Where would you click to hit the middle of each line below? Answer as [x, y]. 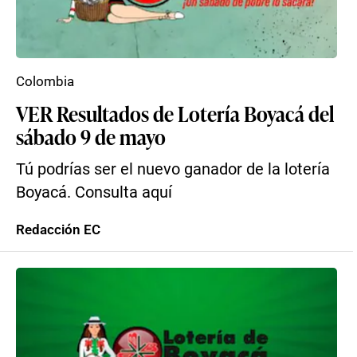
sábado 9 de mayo [91, 136]
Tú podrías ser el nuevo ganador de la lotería [173, 169]
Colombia [45, 81]
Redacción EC [58, 229]
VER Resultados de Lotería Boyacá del [175, 113]
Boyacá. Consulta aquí [94, 192]
